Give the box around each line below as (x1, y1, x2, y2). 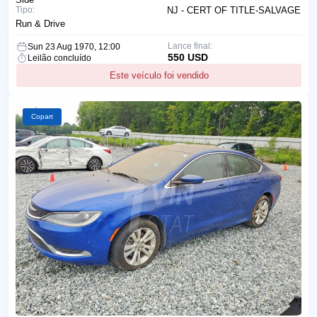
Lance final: (167, 41, 212, 52)
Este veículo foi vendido (109, 70, 209, 81)
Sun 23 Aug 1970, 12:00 (28, 42, 120, 52)
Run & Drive (16, 18, 65, 30)
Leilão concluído (28, 53, 91, 64)
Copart (31, 113, 53, 121)
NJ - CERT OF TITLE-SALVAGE (167, 5, 301, 16)
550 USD (167, 52, 208, 64)
